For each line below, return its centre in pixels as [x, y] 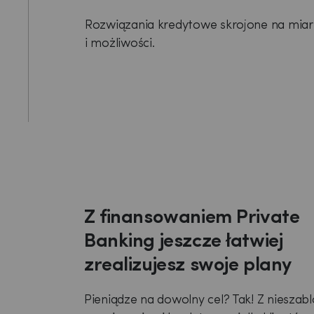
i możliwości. [120, 43]
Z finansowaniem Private [192, 218]
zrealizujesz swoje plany [188, 266]
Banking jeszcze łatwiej [184, 242]
